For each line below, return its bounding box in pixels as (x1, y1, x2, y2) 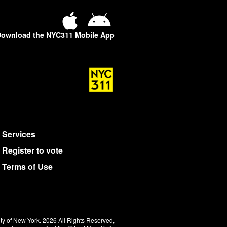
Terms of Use (2, 160, 53, 172)
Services (2, 128, 35, 140)
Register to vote (2, 144, 63, 156)
